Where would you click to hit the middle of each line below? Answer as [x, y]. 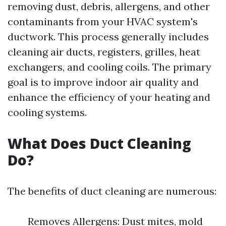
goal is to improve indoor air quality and [103, 82]
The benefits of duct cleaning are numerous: [112, 191]
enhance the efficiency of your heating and [109, 97]
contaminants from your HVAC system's [103, 21]
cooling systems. [47, 112]
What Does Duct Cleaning [99, 143]
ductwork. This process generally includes [108, 37]
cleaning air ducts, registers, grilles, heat [104, 52]
